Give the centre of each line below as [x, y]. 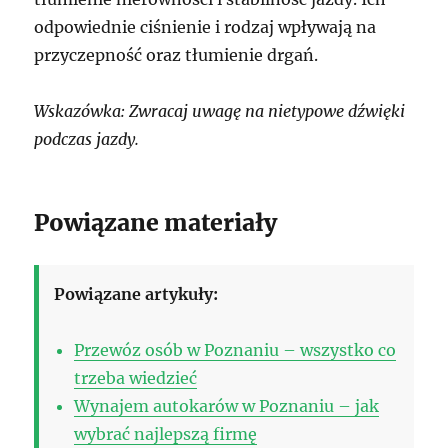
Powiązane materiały [156, 222]
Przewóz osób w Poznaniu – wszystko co [235, 349]
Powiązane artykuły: [136, 293]
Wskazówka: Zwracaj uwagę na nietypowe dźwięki [220, 110]
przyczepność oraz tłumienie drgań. [176, 54]
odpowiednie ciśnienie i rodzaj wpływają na [205, 26]
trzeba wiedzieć [136, 377]
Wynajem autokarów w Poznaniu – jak [227, 405]
